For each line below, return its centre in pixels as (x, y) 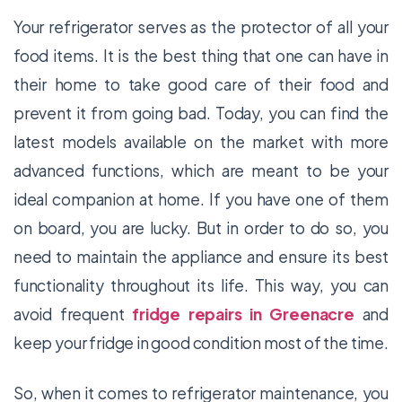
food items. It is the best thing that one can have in (201, 56)
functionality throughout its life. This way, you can (201, 285)
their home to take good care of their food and (201, 84)
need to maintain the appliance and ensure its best (201, 257)
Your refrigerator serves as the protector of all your (201, 27)
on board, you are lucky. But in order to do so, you (201, 228)
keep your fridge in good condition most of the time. (201, 343)
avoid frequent (73, 314)
